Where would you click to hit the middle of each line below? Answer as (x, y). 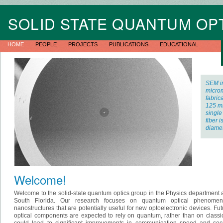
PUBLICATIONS (129, 44)
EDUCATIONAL (179, 44)
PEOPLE (47, 44)
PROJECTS (84, 44)
